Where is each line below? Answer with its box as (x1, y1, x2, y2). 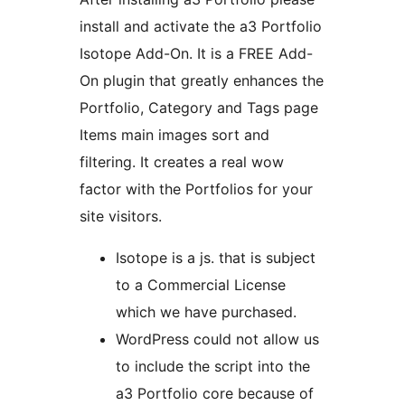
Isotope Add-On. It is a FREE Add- (80, 43, 313, 62)
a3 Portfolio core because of (116, 383, 314, 402)
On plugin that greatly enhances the (80, 71, 324, 89)
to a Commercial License (116, 275, 286, 294)
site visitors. (80, 206, 162, 225)
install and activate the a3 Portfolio (80, 16, 322, 35)
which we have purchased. (116, 302, 297, 321)
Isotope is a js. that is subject (116, 248, 316, 267)
